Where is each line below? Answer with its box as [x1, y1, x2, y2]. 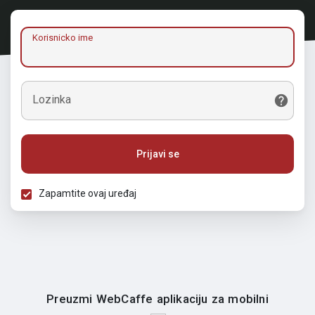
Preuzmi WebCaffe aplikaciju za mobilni [46, 292, 269, 306]
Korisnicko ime [32, 32, 93, 43]
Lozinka [32, 93, 71, 106]
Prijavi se [136, 148, 179, 160]
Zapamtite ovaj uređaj [39, 188, 136, 199]
